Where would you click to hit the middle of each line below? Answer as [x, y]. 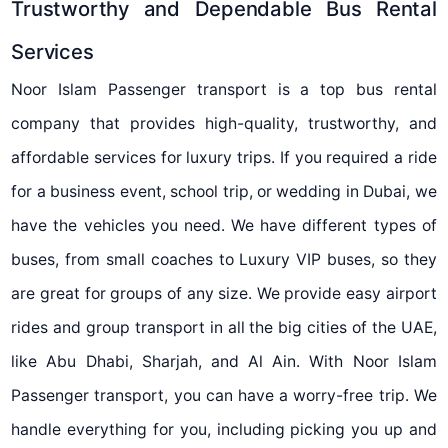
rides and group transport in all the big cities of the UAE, [224, 327]
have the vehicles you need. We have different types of [224, 225]
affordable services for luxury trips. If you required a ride [224, 157]
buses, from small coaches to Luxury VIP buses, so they [224, 259]
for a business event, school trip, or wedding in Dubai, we [224, 191]
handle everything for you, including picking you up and [224, 429]
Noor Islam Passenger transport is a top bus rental [224, 89]
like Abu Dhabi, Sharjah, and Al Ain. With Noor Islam [224, 361]
